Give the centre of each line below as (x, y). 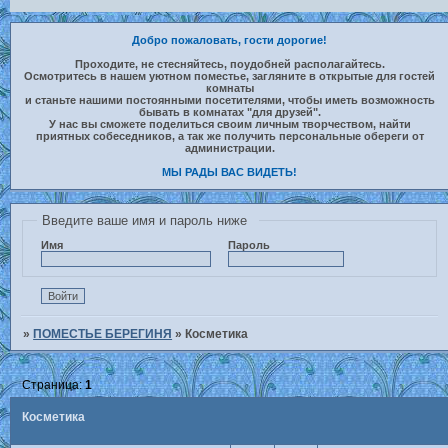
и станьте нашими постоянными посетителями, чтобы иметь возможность (229, 100)
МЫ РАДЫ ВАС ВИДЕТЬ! (230, 172)
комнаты (229, 88)
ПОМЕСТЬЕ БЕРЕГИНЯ (103, 333)
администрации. (229, 148)
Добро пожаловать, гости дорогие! (230, 40)
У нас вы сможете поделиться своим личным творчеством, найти (229, 124)
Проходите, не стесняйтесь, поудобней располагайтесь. (229, 64)
